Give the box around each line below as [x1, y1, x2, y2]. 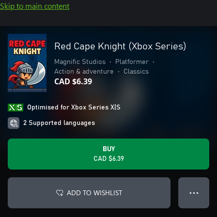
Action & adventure [54, 68, 114, 75]
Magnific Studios [54, 59, 106, 65]
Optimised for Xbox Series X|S [27, 104, 121, 111]
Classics [124, 68, 149, 75]
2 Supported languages [23, 120, 95, 126]
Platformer [115, 59, 149, 65]
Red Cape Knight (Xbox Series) [54, 42, 186, 51]
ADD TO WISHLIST [67, 188, 122, 197]
